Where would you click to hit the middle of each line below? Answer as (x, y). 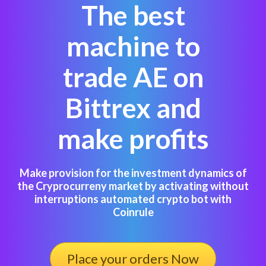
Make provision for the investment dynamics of (133, 172)
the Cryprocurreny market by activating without (133, 186)
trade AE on (133, 77)
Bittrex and (133, 107)
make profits (133, 138)
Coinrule (133, 212)
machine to (133, 46)
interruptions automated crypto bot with (133, 199)
